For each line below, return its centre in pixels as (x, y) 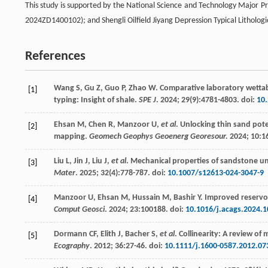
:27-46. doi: (144, 246)
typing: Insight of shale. (96, 100)
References (55, 56)
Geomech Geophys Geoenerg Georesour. (159, 136)
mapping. (71, 136)
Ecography (72, 246)
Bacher (137, 234)
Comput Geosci (79, 209)
